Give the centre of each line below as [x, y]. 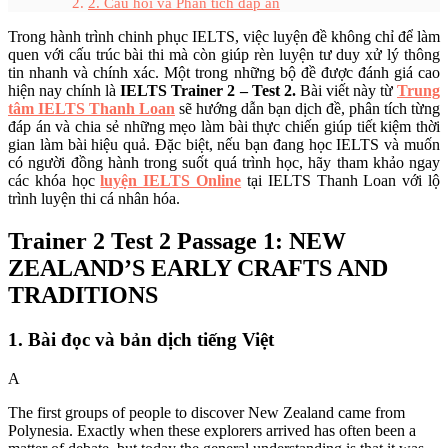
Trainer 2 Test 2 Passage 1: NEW [177, 240]
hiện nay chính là [64, 91]
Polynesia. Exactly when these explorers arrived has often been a [212, 430]
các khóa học [54, 181]
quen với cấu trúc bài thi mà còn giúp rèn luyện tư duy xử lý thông [224, 55]
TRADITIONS [83, 294]
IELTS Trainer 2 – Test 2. [210, 91]
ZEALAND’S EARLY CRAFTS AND [198, 267]
